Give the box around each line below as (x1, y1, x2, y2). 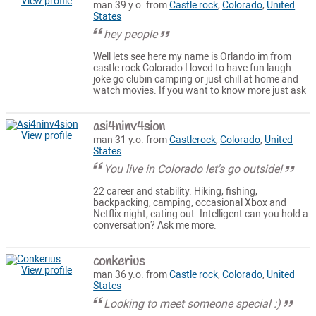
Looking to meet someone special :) (104, 297, 281, 311)
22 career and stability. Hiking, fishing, (93, 185, 258, 197)
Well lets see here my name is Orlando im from (93, 50, 292, 63)
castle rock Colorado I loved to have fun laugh (93, 61, 292, 74)
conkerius (93, 253, 145, 272)
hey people (104, 28, 158, 42)
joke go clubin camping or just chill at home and (93, 73, 299, 85)
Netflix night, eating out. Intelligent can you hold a (93, 207, 309, 220)
